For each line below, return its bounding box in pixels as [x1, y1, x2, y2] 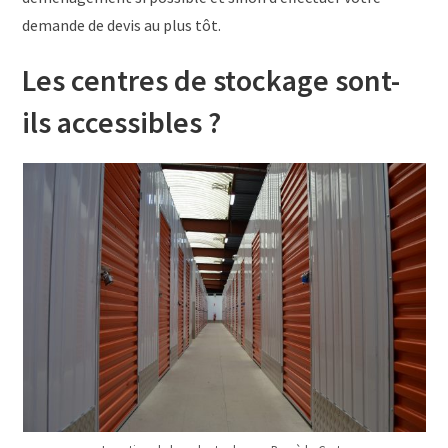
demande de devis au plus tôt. [22, 15, 222, 36]
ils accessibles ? [22, 103, 228, 142]
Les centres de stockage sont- [22, 61, 401, 100]
